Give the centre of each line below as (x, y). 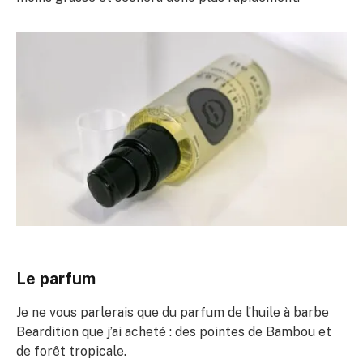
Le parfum (56, 279)
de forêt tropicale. (71, 352)
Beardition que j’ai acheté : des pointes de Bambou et (174, 332)
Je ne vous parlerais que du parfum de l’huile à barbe (173, 313)
